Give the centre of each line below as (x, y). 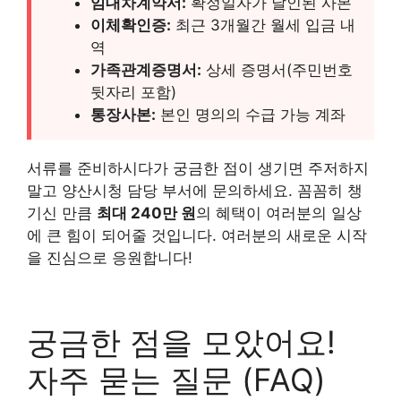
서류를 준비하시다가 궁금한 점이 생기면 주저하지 (198, 168)
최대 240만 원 (146, 213)
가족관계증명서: (146, 69)
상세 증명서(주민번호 (277, 69)
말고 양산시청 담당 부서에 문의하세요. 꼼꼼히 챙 (195, 190)
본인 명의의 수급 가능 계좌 (251, 114)
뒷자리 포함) (133, 92)
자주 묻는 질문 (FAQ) (176, 379)
